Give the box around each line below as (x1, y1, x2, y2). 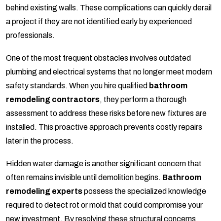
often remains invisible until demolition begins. (6, 173, 162, 182)
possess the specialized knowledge (82, 187, 206, 196)
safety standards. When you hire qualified (6, 81, 149, 90)
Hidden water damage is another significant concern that (6, 159, 202, 168)
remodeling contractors (6, 95, 100, 104)
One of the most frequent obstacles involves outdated (6, 54, 191, 63)
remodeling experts (6, 187, 82, 196)
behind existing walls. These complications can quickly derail (6, 3, 212, 12)
